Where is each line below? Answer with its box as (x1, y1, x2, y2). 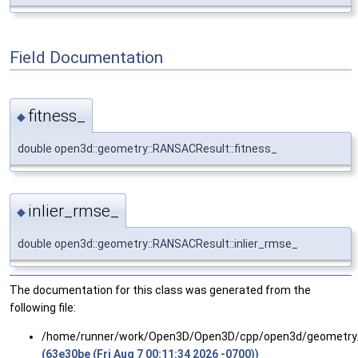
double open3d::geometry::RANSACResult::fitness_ (18, 141, 277, 155)
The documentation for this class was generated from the (10, 284, 311, 297)
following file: (10, 301, 76, 315)
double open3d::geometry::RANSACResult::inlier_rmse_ (18, 237, 298, 251)
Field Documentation (10, 47, 163, 67)
